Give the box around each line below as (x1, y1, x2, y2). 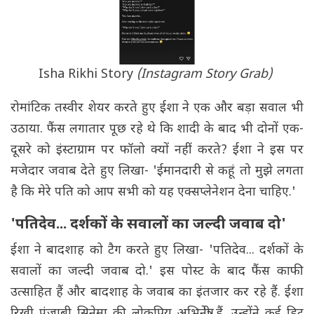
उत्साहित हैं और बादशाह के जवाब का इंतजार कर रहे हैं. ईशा (11, 285, 303, 301)
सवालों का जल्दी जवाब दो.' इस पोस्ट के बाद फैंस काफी (11, 264, 303, 280)
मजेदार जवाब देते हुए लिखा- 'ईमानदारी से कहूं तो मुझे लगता (11, 163, 303, 180)
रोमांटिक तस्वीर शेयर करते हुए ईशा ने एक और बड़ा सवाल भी (11, 100, 303, 117)
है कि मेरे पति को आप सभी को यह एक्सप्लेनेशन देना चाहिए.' (11, 184, 296, 201)
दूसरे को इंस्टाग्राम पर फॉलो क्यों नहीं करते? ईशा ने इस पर (11, 142, 303, 159)
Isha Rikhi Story (39, 67, 137, 83)
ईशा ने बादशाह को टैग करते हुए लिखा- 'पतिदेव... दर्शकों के (11, 243, 303, 259)
